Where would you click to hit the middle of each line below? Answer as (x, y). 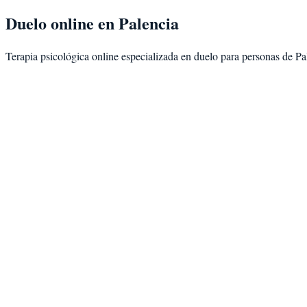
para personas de (257, 56)
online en (83, 23)
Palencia (149, 23)
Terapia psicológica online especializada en (100, 56)
